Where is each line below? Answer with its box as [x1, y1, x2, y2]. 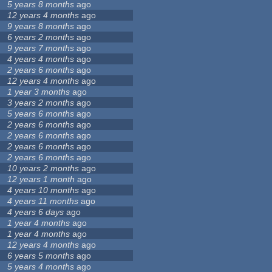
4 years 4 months [7, 54, 75, 64]
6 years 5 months [7, 251, 75, 261]
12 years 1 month [7, 174, 75, 185]
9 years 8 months [7, 21, 75, 32]
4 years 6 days [7, 207, 64, 217]
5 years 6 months [7, 109, 75, 119]
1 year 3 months [7, 87, 70, 97]
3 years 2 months [7, 98, 75, 108]
